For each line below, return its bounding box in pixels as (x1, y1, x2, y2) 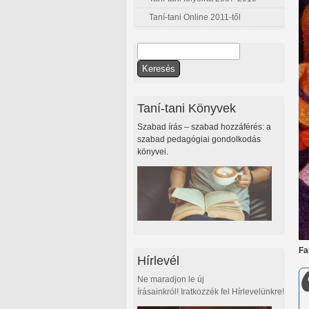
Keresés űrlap (137, 60, 214, 75)
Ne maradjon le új (137, 274, 204, 284)
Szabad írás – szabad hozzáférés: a (137, 122, 271, 132)
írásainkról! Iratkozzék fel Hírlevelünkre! (137, 286, 284, 297)
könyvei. (137, 147, 168, 157)
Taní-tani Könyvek (137, 101, 236, 116)
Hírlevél (137, 252, 179, 268)
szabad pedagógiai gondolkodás (137, 134, 261, 145)
